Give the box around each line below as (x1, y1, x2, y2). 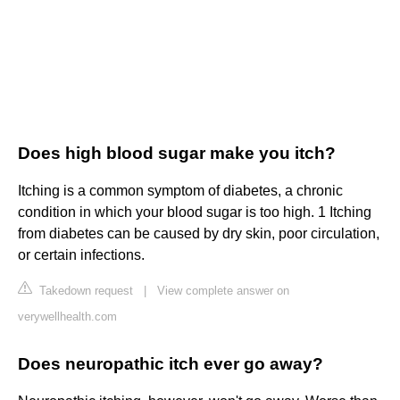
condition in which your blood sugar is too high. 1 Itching (18, 204, 371, 221)
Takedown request (36, 284, 133, 298)
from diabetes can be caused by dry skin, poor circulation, (18, 226, 379, 242)
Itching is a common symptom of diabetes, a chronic (18, 183, 343, 199)
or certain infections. (18, 247, 145, 263)
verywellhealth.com (18, 310, 117, 324)
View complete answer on (157, 284, 289, 298)
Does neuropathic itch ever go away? (18, 354, 323, 374)
